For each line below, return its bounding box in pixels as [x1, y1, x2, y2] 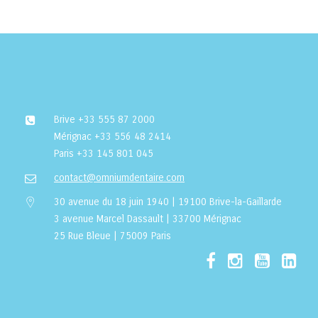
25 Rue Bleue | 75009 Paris [54, 230, 171, 242]
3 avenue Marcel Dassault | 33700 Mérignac [54, 213, 241, 225]
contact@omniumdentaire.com [54, 172, 185, 184]
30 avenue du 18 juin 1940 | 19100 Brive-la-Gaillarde [54, 196, 285, 208]
